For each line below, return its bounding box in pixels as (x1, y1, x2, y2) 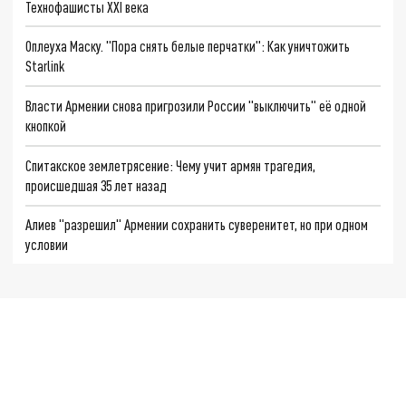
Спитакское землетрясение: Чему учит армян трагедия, (25, 156, 316, 174)
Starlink (25, 57, 65, 75)
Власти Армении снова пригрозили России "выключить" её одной (25, 97, 367, 114)
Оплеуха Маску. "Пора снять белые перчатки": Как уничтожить (25, 37, 351, 55)
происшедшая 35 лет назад (25, 176, 168, 194)
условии (25, 236, 69, 254)
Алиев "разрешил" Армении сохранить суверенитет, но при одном (25, 216, 369, 234)
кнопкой (25, 117, 67, 134)
